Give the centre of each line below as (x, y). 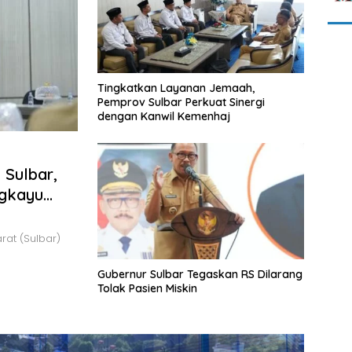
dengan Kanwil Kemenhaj (164, 117)
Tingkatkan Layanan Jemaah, (176, 88)
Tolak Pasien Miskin (147, 289)
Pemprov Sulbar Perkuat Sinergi (181, 103)
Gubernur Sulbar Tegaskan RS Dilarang (200, 275)
